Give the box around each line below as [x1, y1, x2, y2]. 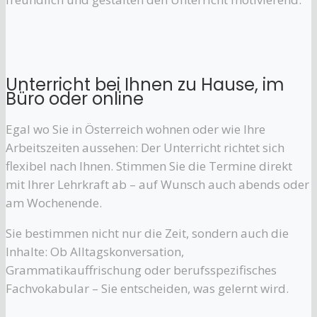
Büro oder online [6, 86, 144, 110]
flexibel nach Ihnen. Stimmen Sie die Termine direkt [6, 157, 292, 174]
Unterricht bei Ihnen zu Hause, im [6, 72, 284, 96]
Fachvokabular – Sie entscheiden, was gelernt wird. [6, 279, 289, 296]
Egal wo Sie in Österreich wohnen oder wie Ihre [6, 120, 265, 137]
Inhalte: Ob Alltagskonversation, [6, 243, 184, 260]
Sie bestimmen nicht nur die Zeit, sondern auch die [6, 224, 289, 241]
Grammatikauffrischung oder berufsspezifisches [6, 261, 277, 278]
